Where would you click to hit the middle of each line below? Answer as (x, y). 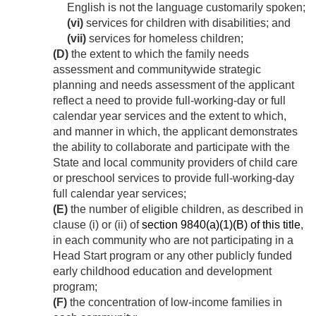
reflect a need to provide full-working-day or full (169, 101)
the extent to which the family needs (159, 54)
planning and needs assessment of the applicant (174, 85)
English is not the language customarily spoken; (186, 8)
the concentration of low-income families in (175, 303)
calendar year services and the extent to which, (170, 116)
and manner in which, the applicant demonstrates (175, 132)
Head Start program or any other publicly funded (172, 256)
